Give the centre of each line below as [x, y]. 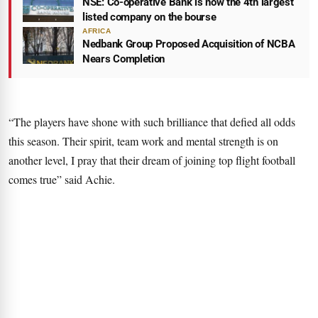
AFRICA [97, 31]
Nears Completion [124, 59]
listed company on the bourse [149, 17]
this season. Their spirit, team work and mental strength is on [143, 141]
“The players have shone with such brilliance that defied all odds [152, 121]
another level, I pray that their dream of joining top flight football [152, 160]
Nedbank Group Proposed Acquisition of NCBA [189, 44]
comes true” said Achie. [62, 179]
